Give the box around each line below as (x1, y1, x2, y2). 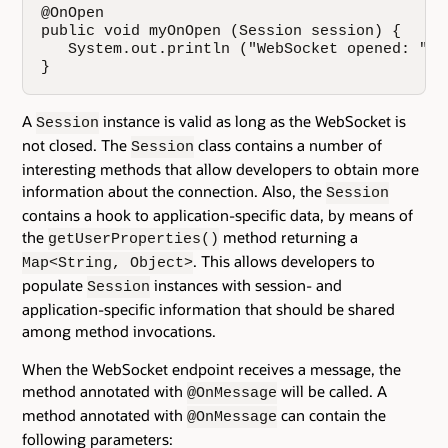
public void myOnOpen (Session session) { (41, 23, 402, 40)
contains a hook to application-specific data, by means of (22, 204, 413, 225)
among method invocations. (22, 320, 216, 341)
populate (22, 274, 87, 295)
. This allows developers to (193, 250, 375, 271)
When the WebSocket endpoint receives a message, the (22, 359, 401, 380)
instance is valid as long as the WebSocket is (99, 110, 406, 131)
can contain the (277, 405, 386, 426)
